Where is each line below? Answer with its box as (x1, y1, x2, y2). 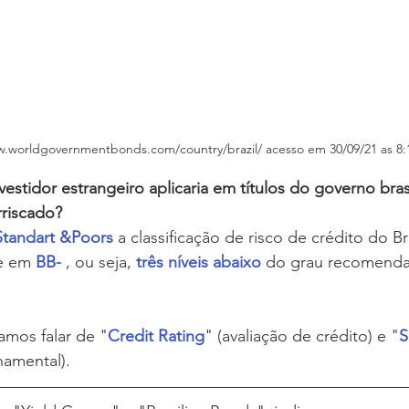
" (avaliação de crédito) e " (204, 326, 399, 346)
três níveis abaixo (136, 252, 261, 272)
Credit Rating (108, 326, 204, 346)
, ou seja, (61, 252, 136, 272)
